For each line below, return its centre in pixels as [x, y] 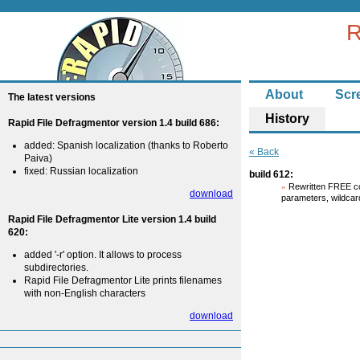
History [287, 119]
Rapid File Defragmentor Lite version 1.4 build [112, 219]
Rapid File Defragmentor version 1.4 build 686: [114, 123]
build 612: [271, 174]
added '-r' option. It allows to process [103, 255]
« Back [264, 152]
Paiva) [38, 158]
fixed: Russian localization [81, 171]
